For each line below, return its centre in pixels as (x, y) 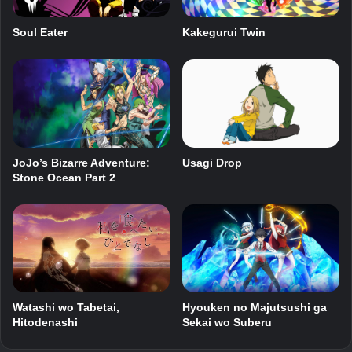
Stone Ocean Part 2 (64, 177)
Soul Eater (40, 33)
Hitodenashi (45, 323)
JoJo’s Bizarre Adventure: (81, 162)
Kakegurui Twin (224, 33)
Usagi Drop (212, 162)
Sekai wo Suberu (227, 323)
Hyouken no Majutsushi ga (255, 308)
